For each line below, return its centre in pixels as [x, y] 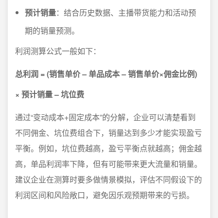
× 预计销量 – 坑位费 [50, 94]
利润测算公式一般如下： [58, 51]
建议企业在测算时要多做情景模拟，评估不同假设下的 [109, 179]
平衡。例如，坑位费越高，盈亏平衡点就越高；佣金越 [109, 148]
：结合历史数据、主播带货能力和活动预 [126, 12]
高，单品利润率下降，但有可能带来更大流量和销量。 [109, 164]
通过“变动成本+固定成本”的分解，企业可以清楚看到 [105, 117]
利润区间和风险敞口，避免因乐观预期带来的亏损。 [105, 195]
